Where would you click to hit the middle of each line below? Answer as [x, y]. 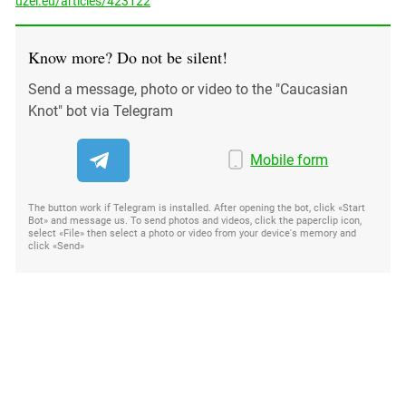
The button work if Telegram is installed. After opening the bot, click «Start [197, 208]
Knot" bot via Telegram [101, 111]
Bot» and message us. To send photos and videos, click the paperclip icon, [195, 221]
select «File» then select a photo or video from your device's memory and [192, 233]
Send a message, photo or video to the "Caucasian [188, 89]
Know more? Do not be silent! [128, 57]
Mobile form [290, 160]
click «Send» [56, 246]
